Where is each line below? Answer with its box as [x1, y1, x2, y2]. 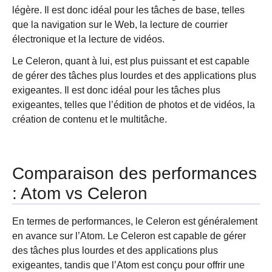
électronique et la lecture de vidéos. [12, 34, 165, 44]
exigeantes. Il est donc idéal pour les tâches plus [12, 85, 220, 95]
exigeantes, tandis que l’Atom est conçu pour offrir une [12, 260, 245, 270]
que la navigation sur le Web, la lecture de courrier [12, 19, 228, 30]
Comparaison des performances [12, 164, 257, 183]
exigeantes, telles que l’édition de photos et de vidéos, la [12, 100, 255, 110]
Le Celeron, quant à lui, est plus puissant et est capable [12, 56, 250, 66]
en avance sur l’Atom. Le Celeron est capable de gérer [12, 231, 246, 241]
